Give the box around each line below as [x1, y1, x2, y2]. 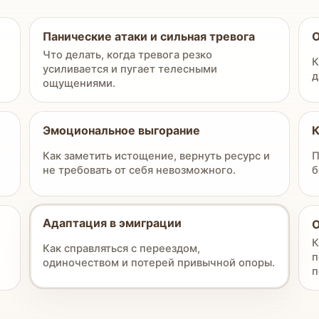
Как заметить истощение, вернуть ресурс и [43, 150, 271, 162]
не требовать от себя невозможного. [43, 164, 236, 177]
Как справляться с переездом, [43, 242, 201, 255]
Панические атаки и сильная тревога [43, 29, 256, 43]
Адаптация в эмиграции [43, 216, 182, 230]
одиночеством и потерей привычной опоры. [43, 256, 276, 269]
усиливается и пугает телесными [43, 63, 218, 75]
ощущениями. [43, 77, 116, 90]
